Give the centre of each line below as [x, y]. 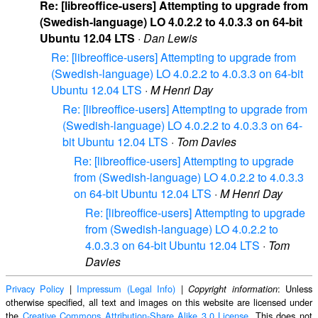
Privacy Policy [35, 289]
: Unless [295, 289]
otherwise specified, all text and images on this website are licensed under [159, 302]
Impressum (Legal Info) [126, 289]
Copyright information [233, 289]
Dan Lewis [170, 38]
